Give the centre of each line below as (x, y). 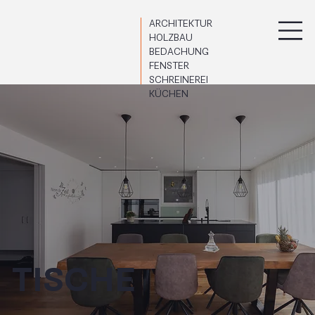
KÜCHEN (169, 94)
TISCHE (74, 281)
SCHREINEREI (179, 80)
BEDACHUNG (179, 52)
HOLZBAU (171, 38)
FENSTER (169, 66)
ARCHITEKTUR (181, 24)
